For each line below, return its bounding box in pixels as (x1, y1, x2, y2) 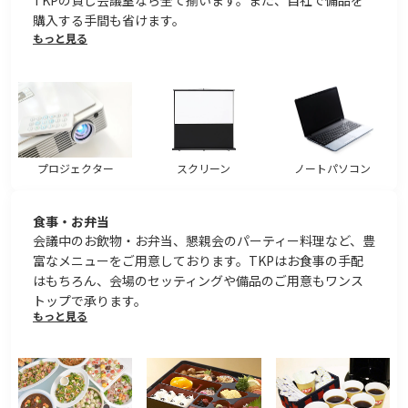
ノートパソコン (294, 160, 372, 177)
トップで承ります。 (33, 291, 147, 311)
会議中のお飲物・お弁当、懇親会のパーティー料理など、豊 (33, 231, 375, 250)
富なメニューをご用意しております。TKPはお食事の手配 (33, 251, 363, 270)
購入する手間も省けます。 (33, 10, 185, 29)
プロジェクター (36, 160, 114, 177)
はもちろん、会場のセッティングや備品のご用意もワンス (33, 271, 363, 291)
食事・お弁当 (33, 211, 109, 230)
